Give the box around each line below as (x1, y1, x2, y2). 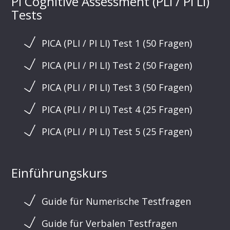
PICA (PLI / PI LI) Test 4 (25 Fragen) (42, 103, 193, 116)
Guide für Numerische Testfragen (42, 195, 191, 207)
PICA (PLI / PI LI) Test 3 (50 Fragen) (42, 81, 193, 93)
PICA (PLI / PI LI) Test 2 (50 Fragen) (42, 59, 193, 71)
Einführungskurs (11, 164, 108, 181)
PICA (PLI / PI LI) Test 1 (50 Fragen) (42, 36, 193, 49)
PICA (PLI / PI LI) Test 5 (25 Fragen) (42, 125, 193, 138)
